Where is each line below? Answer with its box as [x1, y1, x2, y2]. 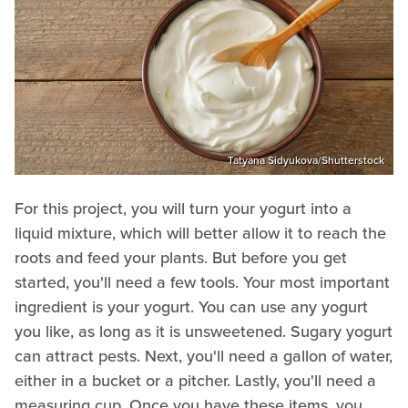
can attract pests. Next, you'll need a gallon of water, [15, 344, 393, 369]
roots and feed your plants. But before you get [15, 246, 347, 270]
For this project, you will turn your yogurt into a [15, 197, 352, 221]
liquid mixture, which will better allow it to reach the [15, 221, 386, 246]
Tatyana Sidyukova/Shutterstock [228, 152, 384, 169]
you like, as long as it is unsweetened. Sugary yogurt [15, 320, 393, 344]
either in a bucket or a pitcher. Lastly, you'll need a [15, 369, 376, 393]
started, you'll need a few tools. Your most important [15, 270, 390, 295]
